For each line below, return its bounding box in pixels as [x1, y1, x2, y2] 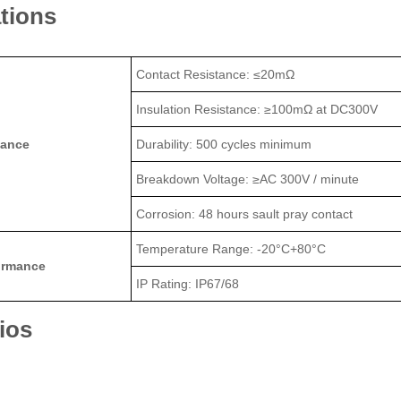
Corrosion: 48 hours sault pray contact [136, 207, 353, 222]
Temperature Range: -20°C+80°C [136, 242, 326, 257]
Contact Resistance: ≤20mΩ [136, 67, 294, 82]
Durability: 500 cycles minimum [136, 137, 311, 152]
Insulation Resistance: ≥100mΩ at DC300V [136, 102, 378, 117]
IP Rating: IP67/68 [136, 277, 239, 292]
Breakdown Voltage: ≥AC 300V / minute [136, 172, 359, 187]
